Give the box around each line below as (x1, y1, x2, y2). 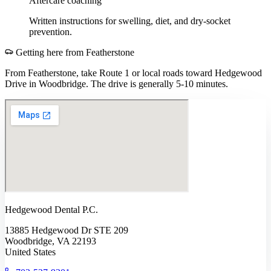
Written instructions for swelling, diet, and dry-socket (29, 16, 230, 27)
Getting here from (13, 47, 86, 58)
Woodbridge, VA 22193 (5, 236, 96, 247)
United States (5, 247, 56, 258)
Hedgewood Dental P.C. (5, 204, 98, 215)
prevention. (29, 27, 72, 38)
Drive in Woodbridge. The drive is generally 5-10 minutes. (5, 79, 228, 90)
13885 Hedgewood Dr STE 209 (5, 225, 128, 236)
